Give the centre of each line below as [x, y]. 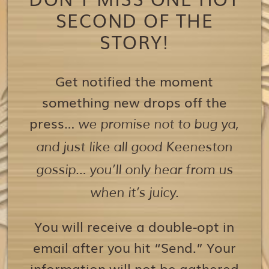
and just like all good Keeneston [134, 147]
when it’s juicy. [134, 192]
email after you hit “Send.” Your [134, 247]
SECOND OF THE [134, 20]
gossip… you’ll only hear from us [134, 170]
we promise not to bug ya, [159, 124]
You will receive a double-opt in [134, 226]
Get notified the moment [134, 80]
